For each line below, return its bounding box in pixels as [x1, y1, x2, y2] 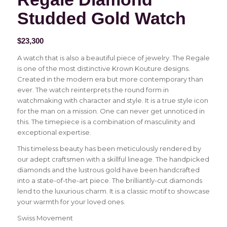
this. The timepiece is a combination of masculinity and [17, 117, 195, 126]
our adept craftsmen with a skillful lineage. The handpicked [17, 155, 209, 163]
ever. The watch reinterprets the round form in [17, 85, 169, 94]
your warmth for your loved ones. [17, 197, 125, 206]
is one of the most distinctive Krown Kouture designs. [17, 64, 190, 72]
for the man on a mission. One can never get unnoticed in [17, 106, 205, 115]
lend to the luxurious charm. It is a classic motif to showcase [17, 186, 210, 195]
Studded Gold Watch [17, 8, 186, 28]
